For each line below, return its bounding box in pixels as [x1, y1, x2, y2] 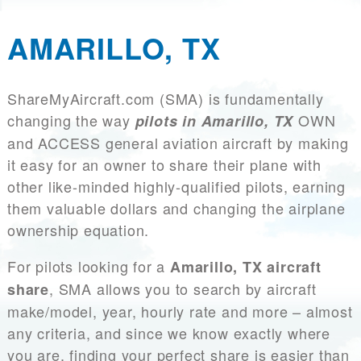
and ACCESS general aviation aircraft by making [7, 132, 349, 154]
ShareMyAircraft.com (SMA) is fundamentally [7, 88, 324, 110]
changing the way [7, 110, 135, 131]
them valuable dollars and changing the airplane [7, 197, 346, 219]
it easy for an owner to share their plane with [7, 154, 322, 176]
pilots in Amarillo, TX [135, 110, 294, 132]
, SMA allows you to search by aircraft [49, 278, 317, 300]
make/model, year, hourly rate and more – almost [7, 301, 353, 322]
